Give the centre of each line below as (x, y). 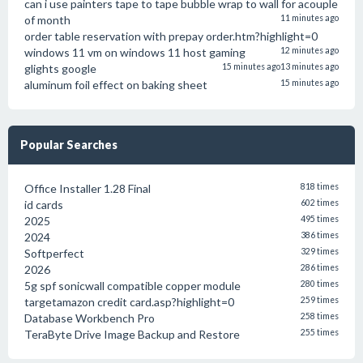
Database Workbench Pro (90, 318)
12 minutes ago (310, 50)
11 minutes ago (310, 18)
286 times (320, 267)
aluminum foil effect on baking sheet (116, 85)
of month (47, 20)
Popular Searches (69, 145)
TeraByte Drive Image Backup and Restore (132, 334)
